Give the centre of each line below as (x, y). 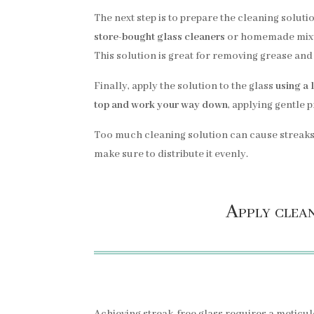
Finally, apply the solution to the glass (185, 86)
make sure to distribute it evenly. (171, 154)
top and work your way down (161, 105)
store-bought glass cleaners (160, 37)
